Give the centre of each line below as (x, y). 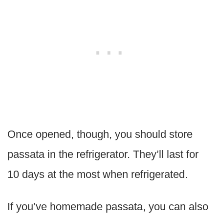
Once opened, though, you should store (100, 134)
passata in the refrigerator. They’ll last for (103, 154)
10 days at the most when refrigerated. (98, 174)
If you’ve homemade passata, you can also (108, 206)
